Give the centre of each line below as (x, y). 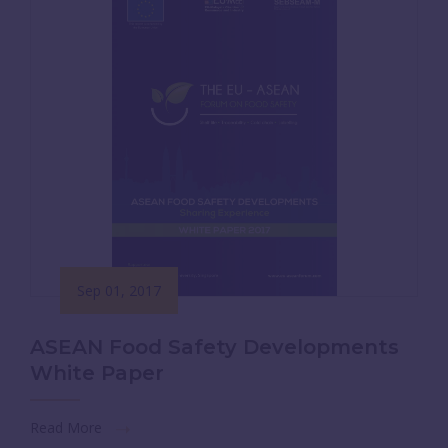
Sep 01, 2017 (119, 290)
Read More (68, 427)
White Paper (97, 373)
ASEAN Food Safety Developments (214, 347)
